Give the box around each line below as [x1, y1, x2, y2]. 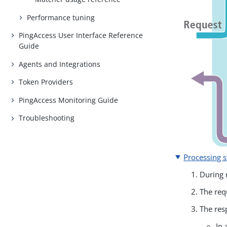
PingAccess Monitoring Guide [19, 95, 119, 105]
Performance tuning [27, 12, 95, 22]
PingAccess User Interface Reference [19, 30, 143, 41]
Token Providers [19, 77, 73, 87]
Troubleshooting [19, 113, 75, 123]
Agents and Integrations [19, 59, 101, 69]
